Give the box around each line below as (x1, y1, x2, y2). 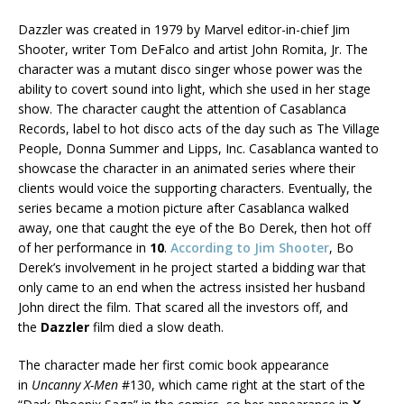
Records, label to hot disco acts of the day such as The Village (18, 120, 380, 138)
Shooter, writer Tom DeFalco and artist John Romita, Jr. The (18, 41, 368, 59)
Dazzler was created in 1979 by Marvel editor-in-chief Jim (18, 21, 350, 39)
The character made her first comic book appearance (18, 356, 329, 374)
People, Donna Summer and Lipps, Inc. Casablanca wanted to (18, 140, 379, 158)
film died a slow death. (93, 318, 224, 336)
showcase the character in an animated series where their (18, 160, 355, 178)
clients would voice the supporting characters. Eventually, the (18, 179, 372, 197)
